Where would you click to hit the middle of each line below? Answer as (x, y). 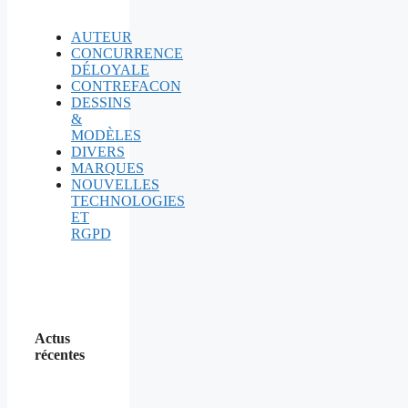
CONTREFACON (126, 86)
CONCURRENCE (127, 53)
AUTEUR (102, 36)
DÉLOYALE (110, 69)
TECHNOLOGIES (128, 200)
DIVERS (98, 151)
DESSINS (101, 102)
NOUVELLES (115, 184)
